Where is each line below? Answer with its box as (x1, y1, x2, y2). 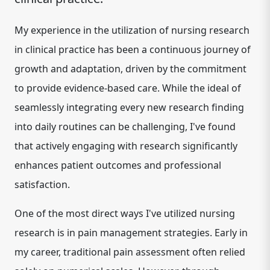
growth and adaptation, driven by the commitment (14, 62, 246, 75)
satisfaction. (14, 178, 70, 191)
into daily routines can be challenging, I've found (14, 120, 236, 133)
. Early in (210, 226, 248, 239)
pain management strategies (78, 226, 210, 239)
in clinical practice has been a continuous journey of (14, 43, 251, 56)
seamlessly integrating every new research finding (14, 101, 244, 114)
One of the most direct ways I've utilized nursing (14, 207, 235, 220)
